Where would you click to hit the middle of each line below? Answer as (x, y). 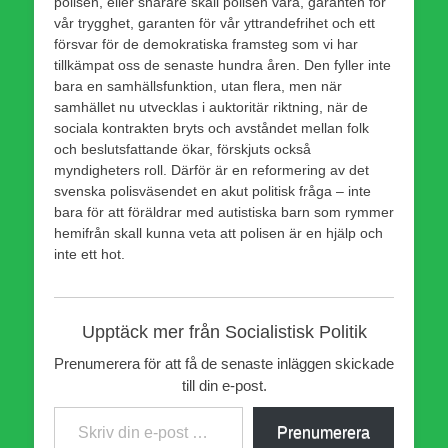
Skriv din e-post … (60, 405)
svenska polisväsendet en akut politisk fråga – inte (212, 190)
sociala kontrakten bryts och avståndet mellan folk (211, 127)
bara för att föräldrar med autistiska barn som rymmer (224, 211)
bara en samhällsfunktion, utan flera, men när (198, 85)
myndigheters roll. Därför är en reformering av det (211, 169)
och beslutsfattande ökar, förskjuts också (182, 148)
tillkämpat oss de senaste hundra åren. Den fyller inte (222, 64)
